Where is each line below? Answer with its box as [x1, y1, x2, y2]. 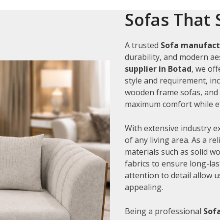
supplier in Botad [125, 63, 192, 74]
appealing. [125, 181, 163, 192]
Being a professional [125, 205, 203, 217]
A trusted [125, 39, 161, 51]
